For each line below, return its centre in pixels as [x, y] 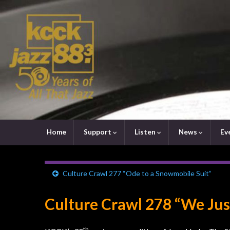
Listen [145, 132]
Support [98, 132]
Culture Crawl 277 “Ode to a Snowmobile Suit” [137, 173]
